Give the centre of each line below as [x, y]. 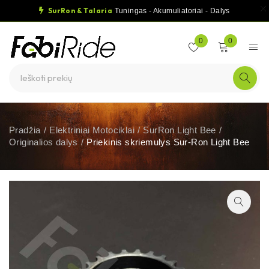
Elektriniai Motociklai [92, 130]
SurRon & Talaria [80, 11]
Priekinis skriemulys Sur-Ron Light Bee [168, 142]
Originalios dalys [44, 142]
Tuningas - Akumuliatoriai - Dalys [171, 11]
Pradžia [25, 130]
